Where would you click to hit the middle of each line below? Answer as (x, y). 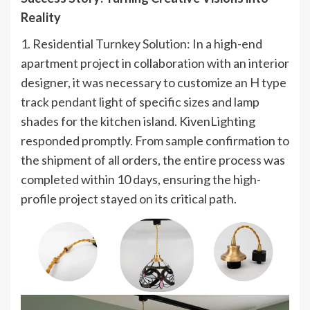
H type (268, 82)
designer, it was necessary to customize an (135, 82)
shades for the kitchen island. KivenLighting (138, 121)
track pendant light (72, 101)
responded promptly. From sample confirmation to (155, 140)
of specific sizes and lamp (191, 101)
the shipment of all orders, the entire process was (153, 159)
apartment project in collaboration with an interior (155, 63)
